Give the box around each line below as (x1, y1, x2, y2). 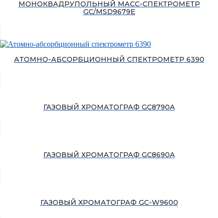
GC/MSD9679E (83, 7, 135, 17)
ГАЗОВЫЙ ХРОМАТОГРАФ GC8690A (43, 150, 175, 160)
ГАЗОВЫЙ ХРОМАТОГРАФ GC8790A (43, 103, 175, 112)
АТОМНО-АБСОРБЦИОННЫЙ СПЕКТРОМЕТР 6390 (14, 55, 204, 64)
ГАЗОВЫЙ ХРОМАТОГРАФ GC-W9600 (40, 198, 178, 207)
